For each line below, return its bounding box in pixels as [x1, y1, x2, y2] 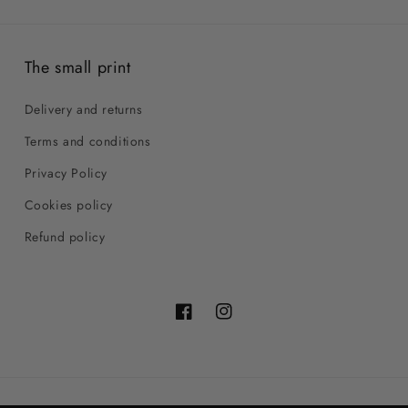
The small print [24, 56, 131, 79]
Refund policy [24, 228, 106, 246]
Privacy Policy [24, 164, 108, 182]
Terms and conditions [24, 132, 151, 150]
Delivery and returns [24, 100, 143, 118]
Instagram [215, 311, 272, 331]
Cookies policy [24, 196, 114, 214]
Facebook [175, 311, 232, 331]
